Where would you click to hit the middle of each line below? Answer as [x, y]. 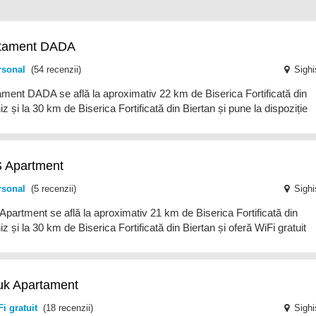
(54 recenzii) [54, 69]
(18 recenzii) [66, 308]
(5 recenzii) [51, 189]
